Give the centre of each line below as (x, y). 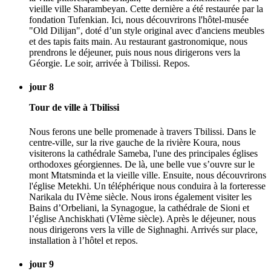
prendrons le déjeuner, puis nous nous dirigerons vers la (135, 53)
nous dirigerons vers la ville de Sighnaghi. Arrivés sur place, (143, 229)
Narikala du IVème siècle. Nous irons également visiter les (140, 197)
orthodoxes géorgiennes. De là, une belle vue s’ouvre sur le (142, 164)
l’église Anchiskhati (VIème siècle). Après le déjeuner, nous (142, 218)
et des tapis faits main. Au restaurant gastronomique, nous (138, 42)
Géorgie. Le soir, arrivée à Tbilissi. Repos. (109, 64)
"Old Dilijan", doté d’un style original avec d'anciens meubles (147, 31)
